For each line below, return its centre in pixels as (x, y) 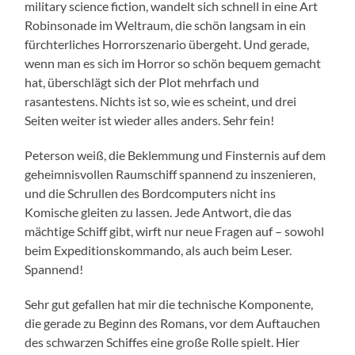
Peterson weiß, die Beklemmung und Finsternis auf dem (176, 155)
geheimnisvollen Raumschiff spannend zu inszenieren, (170, 174)
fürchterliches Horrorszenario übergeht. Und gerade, (167, 44)
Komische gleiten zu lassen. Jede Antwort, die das (158, 212)
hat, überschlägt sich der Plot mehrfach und (142, 82)
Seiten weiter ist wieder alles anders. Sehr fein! (150, 120)
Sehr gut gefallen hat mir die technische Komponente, (169, 304)
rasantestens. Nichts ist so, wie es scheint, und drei (161, 101)
